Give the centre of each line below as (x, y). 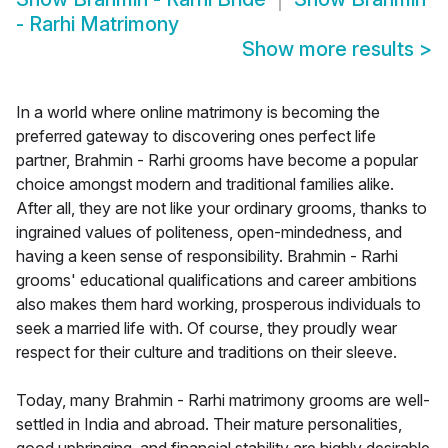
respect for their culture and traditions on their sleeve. (206, 352)
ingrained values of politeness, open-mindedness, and (209, 232)
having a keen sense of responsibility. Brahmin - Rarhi (207, 256)
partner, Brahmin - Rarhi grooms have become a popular (217, 160)
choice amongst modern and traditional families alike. (205, 184)
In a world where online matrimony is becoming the (198, 112)
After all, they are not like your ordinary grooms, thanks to (221, 208)
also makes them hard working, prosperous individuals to (218, 304)
